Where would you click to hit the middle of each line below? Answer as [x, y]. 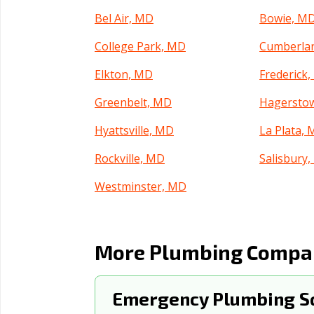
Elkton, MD [124, 74]
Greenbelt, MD [133, 102]
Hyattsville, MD [134, 130]
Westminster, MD [141, 186]
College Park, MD [140, 46]
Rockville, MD [130, 158]
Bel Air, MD [124, 18]
